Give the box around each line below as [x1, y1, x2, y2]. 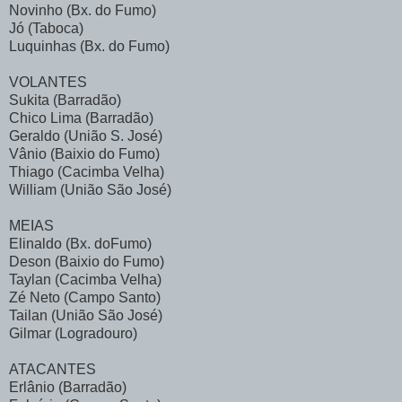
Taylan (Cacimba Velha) [9, 271, 162, 287]
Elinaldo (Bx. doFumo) [9, 235, 152, 251]
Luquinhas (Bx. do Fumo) [9, 38, 170, 54]
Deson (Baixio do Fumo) [9, 253, 164, 269]
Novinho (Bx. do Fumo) [9, 2, 156, 18]
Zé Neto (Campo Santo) [9, 289, 161, 305]
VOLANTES [9, 74, 87, 90]
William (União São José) [9, 181, 171, 197]
